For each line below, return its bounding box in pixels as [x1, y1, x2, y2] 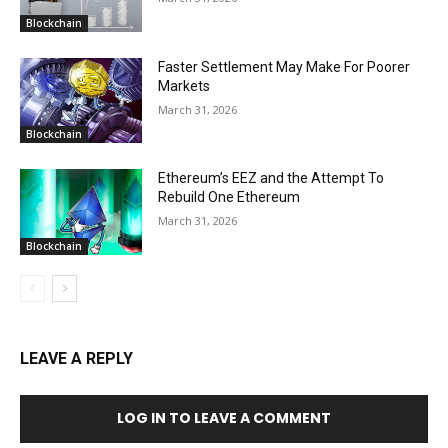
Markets [158, 77, 211, 94]
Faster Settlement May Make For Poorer [158, 58, 411, 75]
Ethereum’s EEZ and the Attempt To [158, 170, 385, 187]
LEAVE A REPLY [20, 349, 133, 369]
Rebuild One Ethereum [158, 189, 301, 206]
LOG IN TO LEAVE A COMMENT [117, 408, 331, 429]
